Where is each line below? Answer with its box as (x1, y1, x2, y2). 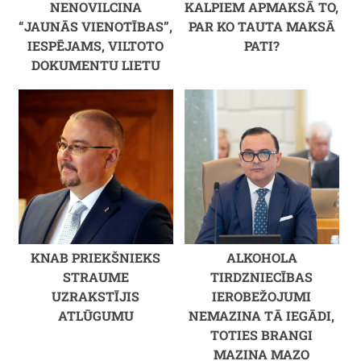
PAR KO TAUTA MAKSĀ (188, 17, 335, 35)
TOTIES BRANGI (210, 326, 313, 343)
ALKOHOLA (226, 248, 297, 266)
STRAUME (62, 268, 129, 285)
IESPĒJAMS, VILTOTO (27, 36, 164, 54)
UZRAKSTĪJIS (52, 287, 140, 305)
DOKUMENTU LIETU (31, 56, 160, 73)
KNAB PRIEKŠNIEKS (31, 248, 161, 266)
